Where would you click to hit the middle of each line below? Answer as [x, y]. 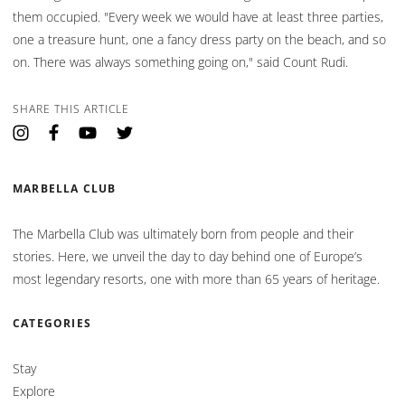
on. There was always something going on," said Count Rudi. [180, 61]
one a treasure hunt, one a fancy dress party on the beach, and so [199, 39]
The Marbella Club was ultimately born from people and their [183, 233]
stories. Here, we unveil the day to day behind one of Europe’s [188, 256]
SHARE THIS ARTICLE [71, 108]
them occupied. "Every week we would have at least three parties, [198, 16]
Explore [34, 391]
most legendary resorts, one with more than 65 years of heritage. [196, 278]
